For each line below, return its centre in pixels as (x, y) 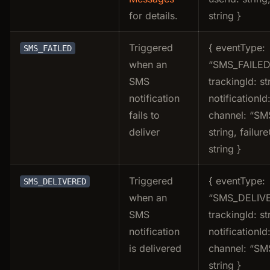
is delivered (155, 248)
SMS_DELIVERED (55, 181)
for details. (153, 15)
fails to (144, 115)
